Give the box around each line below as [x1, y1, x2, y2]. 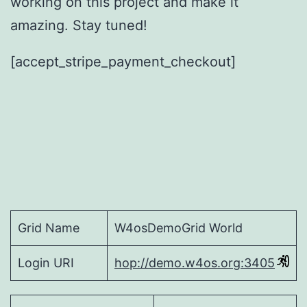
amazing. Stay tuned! [10, 16, 147, 34]
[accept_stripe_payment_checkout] [10, 53, 236, 71]
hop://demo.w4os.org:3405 [114, 256, 275, 271]
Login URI [18, 256, 74, 271]
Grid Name [18, 221, 79, 236]
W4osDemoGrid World [114, 221, 243, 236]
